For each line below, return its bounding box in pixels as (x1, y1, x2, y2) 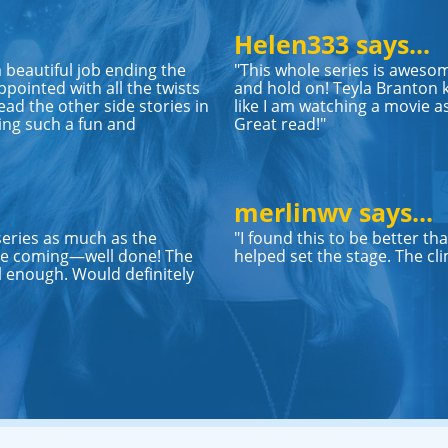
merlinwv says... (234, 195, 433, 229)
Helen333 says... (234, 27, 430, 61)
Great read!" (234, 113, 326, 134)
